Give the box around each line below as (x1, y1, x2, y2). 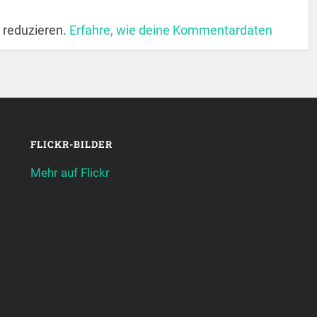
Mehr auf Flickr (30, 165, 110, 180)
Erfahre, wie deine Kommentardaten (69, 23, 273, 38)
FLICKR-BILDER (30, 137, 113, 151)
